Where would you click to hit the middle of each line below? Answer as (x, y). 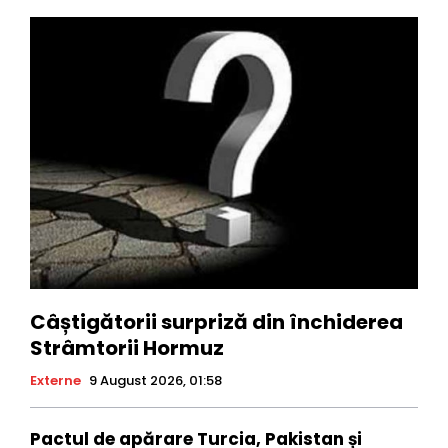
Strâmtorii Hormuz (127, 347)
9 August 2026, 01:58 (155, 380)
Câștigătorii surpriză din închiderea (216, 321)
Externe (55, 380)
